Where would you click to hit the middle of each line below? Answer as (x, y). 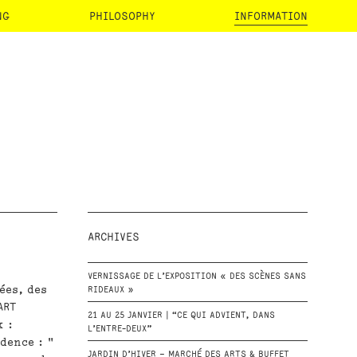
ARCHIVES (113, 237)
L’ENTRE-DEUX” (120, 329)
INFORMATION (271, 16)
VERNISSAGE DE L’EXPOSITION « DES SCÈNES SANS (196, 277)
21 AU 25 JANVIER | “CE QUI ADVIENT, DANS (181, 316)
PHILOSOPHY (122, 16)
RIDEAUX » (110, 290)
